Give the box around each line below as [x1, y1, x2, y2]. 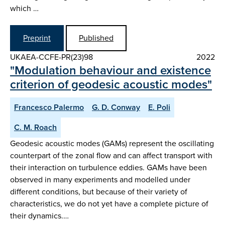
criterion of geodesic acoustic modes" [10, 75, 212, 93]
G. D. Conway [92, 101, 140, 113]
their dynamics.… [10, 209, 69, 221]
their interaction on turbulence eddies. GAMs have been [10, 161, 207, 173]
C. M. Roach [14, 121, 57, 133]
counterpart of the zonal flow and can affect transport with [10, 149, 212, 161]
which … [10, 2, 39, 14]
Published [79, 32, 114, 44]
